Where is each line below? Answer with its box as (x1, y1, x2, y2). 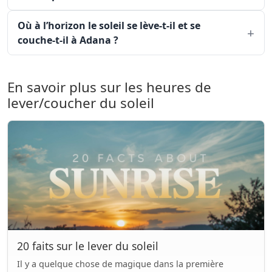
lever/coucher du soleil (7, 93, 154, 112)
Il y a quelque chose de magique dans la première (17, 258, 223, 270)
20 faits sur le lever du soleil (17, 239, 158, 253)
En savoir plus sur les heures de (7, 78, 211, 97)
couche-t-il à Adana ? (18, 33, 118, 47)
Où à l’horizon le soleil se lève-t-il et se (18, 19, 200, 32)
